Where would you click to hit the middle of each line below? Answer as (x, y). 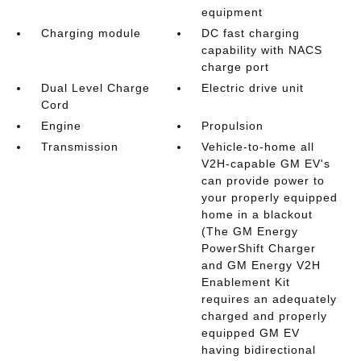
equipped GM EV (251, 333)
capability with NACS (262, 50)
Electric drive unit (253, 88)
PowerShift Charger (259, 248)
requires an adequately (270, 299)
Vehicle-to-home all (258, 147)
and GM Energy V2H (261, 265)
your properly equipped (270, 197)
